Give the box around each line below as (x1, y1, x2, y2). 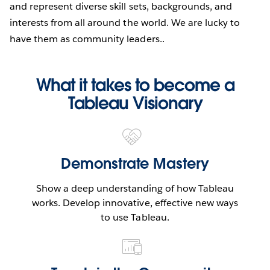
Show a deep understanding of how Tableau (36, 181, 234, 195)
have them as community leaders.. (10, 32, 165, 45)
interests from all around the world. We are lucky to (10, 16, 240, 29)
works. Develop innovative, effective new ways (32, 196, 238, 209)
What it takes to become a (36, 74, 234, 96)
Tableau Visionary (67, 92, 202, 114)
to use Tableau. (101, 210, 169, 224)
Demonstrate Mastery (61, 154, 209, 173)
